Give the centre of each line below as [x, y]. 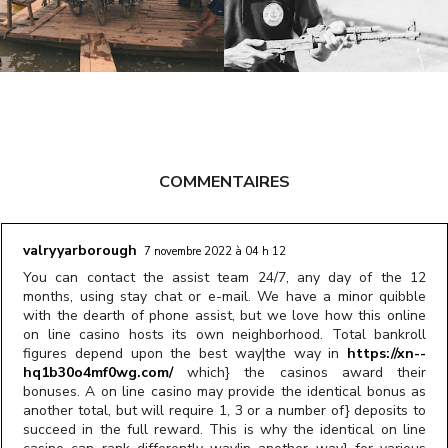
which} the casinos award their [299, 373]
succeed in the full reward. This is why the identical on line [224, 430]
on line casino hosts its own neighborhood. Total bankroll [224, 335]
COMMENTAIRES [224, 182]
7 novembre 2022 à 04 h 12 [214, 252]
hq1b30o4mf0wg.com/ [98, 373]
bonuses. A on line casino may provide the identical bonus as [224, 392]
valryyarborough [80, 251]
